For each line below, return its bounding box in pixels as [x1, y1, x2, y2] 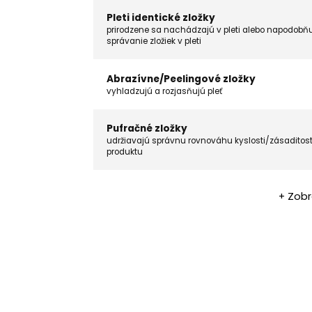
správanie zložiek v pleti [106, 36, 201, 47]
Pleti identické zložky [106, 11, 215, 25]
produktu [106, 146, 143, 158]
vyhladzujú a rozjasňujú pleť [106, 85, 222, 97]
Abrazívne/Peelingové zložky [106, 72, 256, 86]
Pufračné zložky [106, 122, 187, 136]
